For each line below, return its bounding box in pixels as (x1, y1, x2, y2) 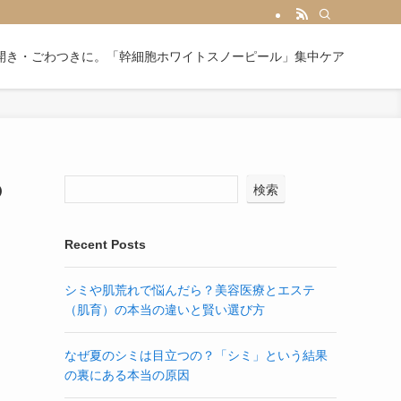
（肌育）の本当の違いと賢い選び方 (64, 303, 265, 317)
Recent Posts (64, 237, 146, 252)
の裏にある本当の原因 (64, 368, 190, 382)
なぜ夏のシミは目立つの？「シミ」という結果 (64, 348, 328, 363)
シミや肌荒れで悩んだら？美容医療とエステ (64, 283, 315, 297)
